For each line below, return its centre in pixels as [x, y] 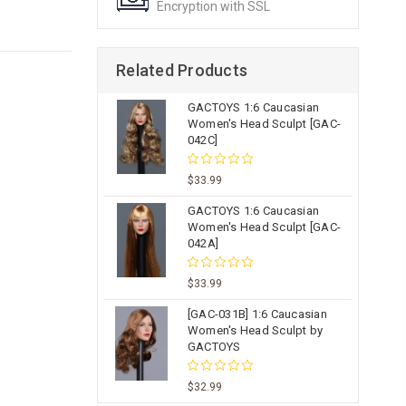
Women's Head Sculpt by [255, 330]
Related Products [182, 70]
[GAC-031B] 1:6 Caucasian [257, 314]
